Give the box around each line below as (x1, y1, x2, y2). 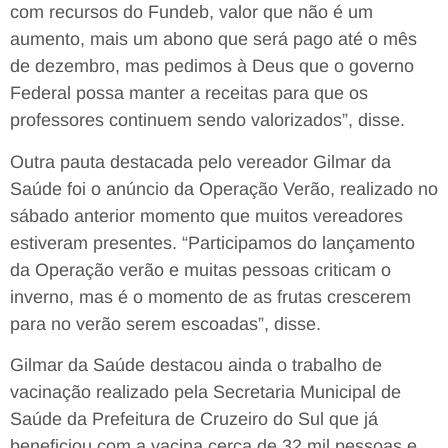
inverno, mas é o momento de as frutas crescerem (10, 286, 411, 307)
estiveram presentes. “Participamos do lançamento (10, 232, 415, 253)
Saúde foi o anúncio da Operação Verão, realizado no (10, 178, 438, 199)
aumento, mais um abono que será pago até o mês (10, 29, 417, 50)
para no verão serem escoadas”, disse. (10, 313, 321, 334)
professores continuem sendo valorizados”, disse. (10, 110, 405, 131)
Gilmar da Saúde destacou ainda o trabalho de (10, 355, 382, 376)
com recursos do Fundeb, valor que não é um (10, 2, 373, 23)
